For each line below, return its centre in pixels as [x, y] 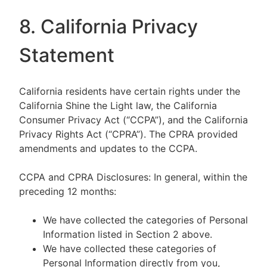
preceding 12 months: [68, 191]
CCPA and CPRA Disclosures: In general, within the [133, 177]
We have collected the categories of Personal [145, 220]
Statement [67, 55]
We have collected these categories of [130, 249]
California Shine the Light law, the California [118, 105]
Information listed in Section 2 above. [128, 234]
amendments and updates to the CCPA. [108, 148]
